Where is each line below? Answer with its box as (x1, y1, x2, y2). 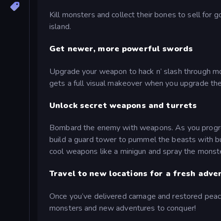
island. (49, 21, 71, 33)
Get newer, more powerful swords (49, 43, 193, 55)
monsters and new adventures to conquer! (49, 202, 196, 214)
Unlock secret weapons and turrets (49, 100, 197, 111)
